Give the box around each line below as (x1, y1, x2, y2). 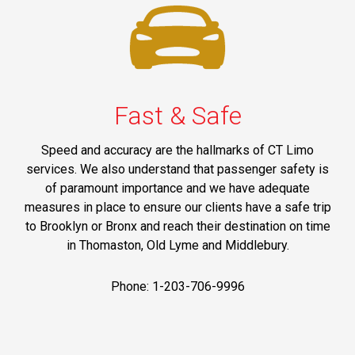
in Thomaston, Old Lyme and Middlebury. (66, 237, 289, 253)
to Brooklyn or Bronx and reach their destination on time (25, 218, 330, 234)
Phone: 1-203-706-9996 (110, 278, 245, 294)
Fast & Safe (113, 100, 242, 131)
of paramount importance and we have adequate (45, 180, 310, 196)
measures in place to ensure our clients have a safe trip (24, 199, 331, 215)
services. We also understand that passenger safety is (26, 161, 329, 177)
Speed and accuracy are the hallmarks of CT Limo (41, 142, 314, 158)
